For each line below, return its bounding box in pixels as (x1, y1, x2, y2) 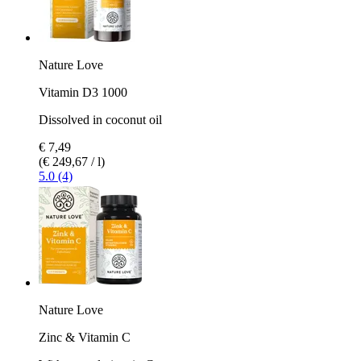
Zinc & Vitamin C (39, 330, 131, 344)
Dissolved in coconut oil (39, 112, 162, 127)
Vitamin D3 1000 (39, 85, 127, 99)
